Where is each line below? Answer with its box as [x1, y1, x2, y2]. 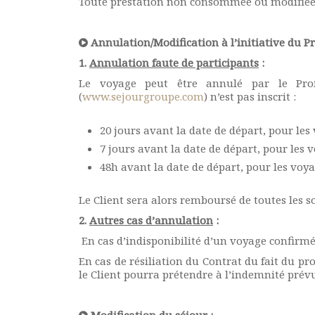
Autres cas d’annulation [89, 213, 213, 227]
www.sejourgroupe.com [82, 89, 204, 103]
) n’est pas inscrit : [204, 89, 296, 103]
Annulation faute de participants [89, 56, 259, 70]
